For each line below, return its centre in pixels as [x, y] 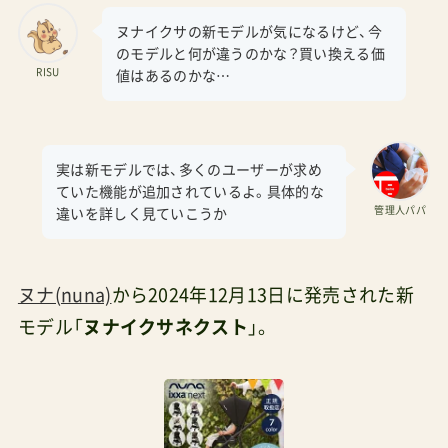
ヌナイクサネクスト [166, 327]
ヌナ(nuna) [64, 295]
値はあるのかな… [173, 76]
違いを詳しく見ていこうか [141, 214]
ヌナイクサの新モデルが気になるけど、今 [249, 32]
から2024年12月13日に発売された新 [262, 295]
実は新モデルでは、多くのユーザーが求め [189, 170]
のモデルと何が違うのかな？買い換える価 [250, 54]
